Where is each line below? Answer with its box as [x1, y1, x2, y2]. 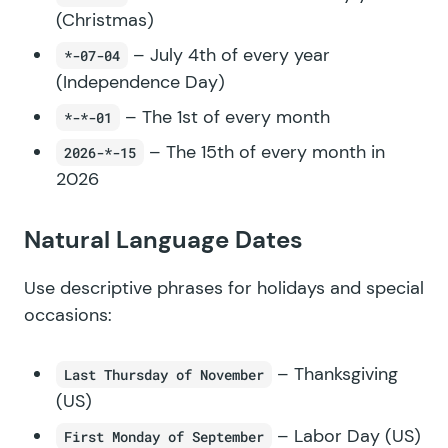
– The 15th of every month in [144, 139, 385, 164]
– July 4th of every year [128, 42, 330, 67]
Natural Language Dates [24, 223, 303, 255]
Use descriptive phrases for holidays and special [24, 275, 424, 300]
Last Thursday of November [64, 364, 264, 384]
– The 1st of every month [120, 104, 330, 129]
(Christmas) [56, 7, 154, 32]
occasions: [24, 302, 112, 327]
